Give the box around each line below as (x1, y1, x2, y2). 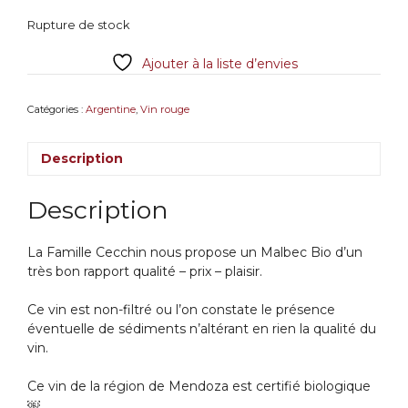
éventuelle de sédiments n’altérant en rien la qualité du (27, 321, 376, 338)
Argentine (86, 102, 136, 116)
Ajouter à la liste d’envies (141, 55, 298, 72)
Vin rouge (140, 102, 189, 116)
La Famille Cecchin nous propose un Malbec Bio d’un (27, 244, 362, 261)
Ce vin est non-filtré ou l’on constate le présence (27, 301, 335, 319)
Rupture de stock (27, 17, 130, 32)
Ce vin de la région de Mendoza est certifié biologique (27, 378, 371, 395)
